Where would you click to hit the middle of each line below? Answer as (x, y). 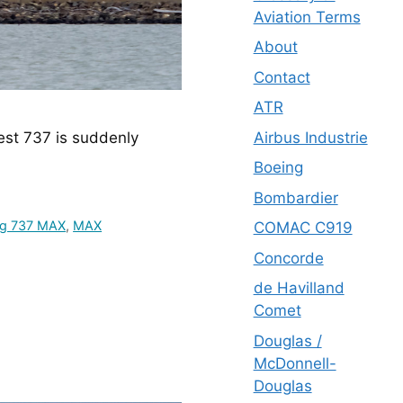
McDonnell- (295, 363)
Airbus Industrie (310, 137)
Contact (282, 77)
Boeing (278, 167)
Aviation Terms (307, 17)
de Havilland (299, 288)
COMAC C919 (303, 228)
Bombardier (296, 197)
